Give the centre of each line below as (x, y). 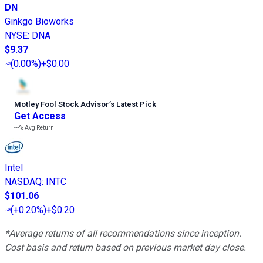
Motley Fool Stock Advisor (62, 104)
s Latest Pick (133, 104)
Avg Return (39, 128)
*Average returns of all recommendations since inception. (123, 234)
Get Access (40, 116)
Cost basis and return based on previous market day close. (125, 248)
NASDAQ (23, 182)
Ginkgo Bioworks (39, 22)
